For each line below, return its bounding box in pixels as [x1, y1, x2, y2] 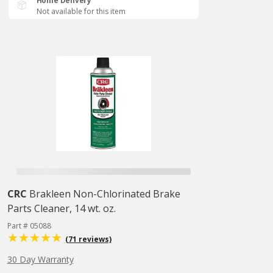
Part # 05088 [7, 221, 51, 231]
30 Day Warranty [7, 253, 74, 265]
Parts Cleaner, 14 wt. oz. [7, 202, 116, 215]
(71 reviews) [65, 234, 112, 244]
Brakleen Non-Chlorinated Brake [29, 187, 180, 200]
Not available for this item [36, 6, 126, 16]
